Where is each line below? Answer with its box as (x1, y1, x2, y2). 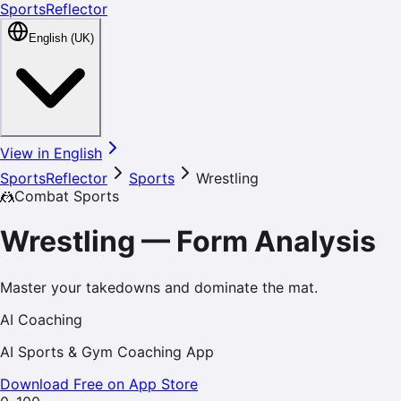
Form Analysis (176, 224, 376, 260)
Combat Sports (14, 187, 119, 205)
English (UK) (29, 31, 94, 45)
